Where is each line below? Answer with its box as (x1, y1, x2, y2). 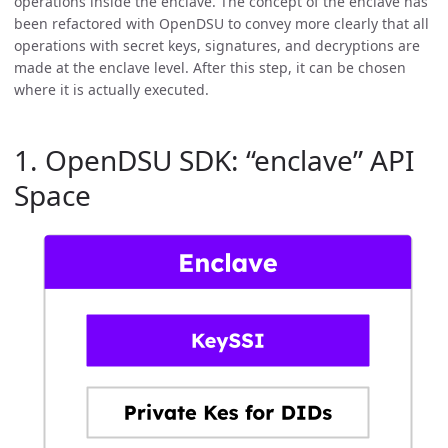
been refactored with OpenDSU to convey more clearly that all (14, 13, 429, 33)
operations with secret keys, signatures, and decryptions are (14, 35, 420, 55)
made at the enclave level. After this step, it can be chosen (14, 57, 406, 77)
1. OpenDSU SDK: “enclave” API (14, 140, 414, 179)
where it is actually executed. (14, 79, 209, 99)
